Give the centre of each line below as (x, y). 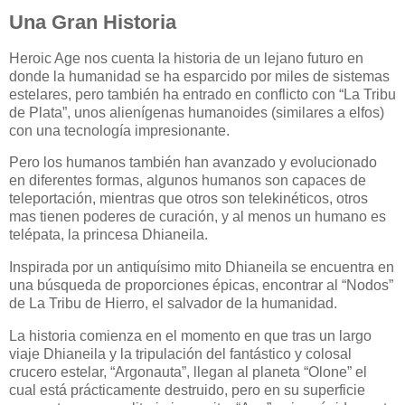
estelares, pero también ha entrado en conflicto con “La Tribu (202, 94)
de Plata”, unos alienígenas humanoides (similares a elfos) (197, 112)
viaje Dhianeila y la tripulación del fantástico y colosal (180, 354)
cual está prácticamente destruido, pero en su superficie (187, 390)
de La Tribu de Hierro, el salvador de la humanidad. (173, 304)
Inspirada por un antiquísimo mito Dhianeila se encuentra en (202, 268)
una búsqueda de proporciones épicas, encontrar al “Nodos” (201, 286)
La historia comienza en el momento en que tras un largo (190, 336)
